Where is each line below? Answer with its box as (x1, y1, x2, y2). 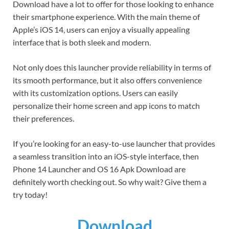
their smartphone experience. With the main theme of (13, 11, 200, 21)
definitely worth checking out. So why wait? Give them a (13, 176, 207, 187)
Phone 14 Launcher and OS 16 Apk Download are (13, 164, 186, 174)
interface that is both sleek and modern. (13, 37, 151, 47)
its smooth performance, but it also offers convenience (13, 75, 202, 85)
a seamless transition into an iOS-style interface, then (13, 151, 199, 161)
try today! (13, 189, 48, 199)
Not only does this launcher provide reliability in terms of (13, 62, 211, 72)
